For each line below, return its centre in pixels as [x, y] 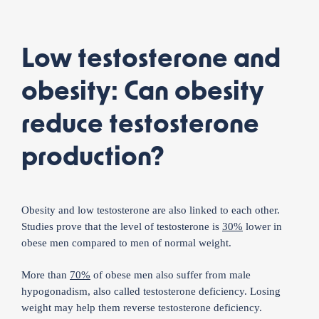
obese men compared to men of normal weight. [126, 242]
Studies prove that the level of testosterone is [122, 226]
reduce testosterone [140, 124]
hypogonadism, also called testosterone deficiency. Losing [151, 291]
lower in [262, 226]
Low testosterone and [151, 59]
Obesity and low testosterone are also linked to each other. [151, 210]
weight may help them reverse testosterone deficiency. [142, 308]
